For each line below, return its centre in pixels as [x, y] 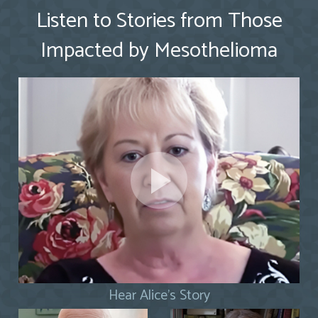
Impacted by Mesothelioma [159, 51]
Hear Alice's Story [159, 296]
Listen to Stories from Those [159, 21]
